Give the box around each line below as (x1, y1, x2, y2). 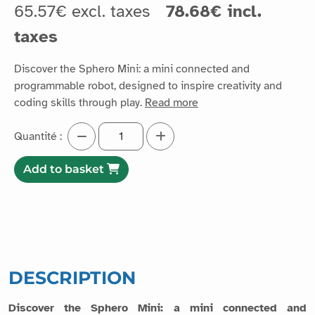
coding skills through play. (14, 95, 145, 110)
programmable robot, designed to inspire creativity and (14, 78, 282, 93)
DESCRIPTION (8, 266, 136, 288)
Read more (145, 95, 198, 110)
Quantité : (14, 129, 62, 143)
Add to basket (23, 162, 107, 176)
